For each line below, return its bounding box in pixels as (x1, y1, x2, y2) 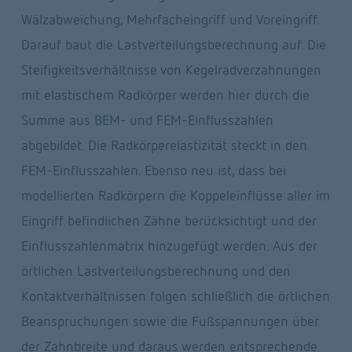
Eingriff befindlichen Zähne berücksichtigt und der (20, 212, 317, 229)
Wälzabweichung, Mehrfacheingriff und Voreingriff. (20, 11, 319, 28)
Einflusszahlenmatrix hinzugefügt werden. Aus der (20, 237, 317, 255)
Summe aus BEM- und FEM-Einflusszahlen (20, 112, 273, 129)
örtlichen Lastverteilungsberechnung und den (20, 262, 291, 280)
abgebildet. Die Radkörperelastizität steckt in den (20, 137, 307, 154)
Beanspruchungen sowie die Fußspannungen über (20, 313, 319, 330)
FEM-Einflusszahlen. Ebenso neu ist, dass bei (20, 162, 286, 179)
